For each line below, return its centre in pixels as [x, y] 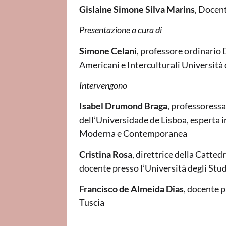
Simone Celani [108, 51]
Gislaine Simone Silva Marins [137, 9]
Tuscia [92, 203]
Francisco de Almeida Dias [131, 189]
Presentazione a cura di [120, 30]
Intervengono [103, 86]
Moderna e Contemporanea [133, 133]
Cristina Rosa [105, 154]
